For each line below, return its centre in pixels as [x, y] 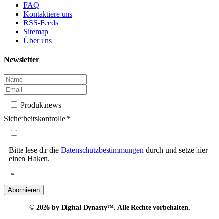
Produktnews [40, 105]
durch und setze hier [176, 150]
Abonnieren [24, 190]
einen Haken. [29, 159]
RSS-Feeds [41, 22]
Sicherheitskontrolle [34, 119]
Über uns [38, 40]
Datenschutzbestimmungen [102, 150]
